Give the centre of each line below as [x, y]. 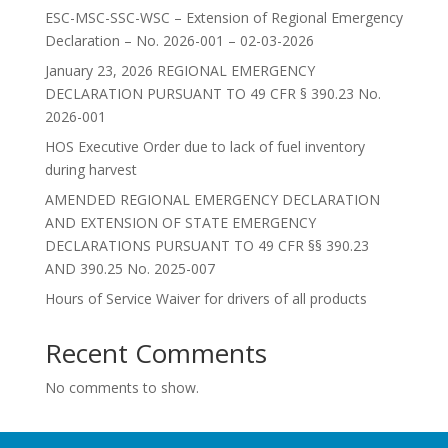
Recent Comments [155, 353]
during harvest [90, 169]
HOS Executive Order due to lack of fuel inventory [204, 146]
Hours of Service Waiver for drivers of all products [205, 298]
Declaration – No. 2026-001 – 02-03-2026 [179, 40]
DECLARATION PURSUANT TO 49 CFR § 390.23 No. [212, 93]
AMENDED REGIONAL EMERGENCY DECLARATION [212, 199]
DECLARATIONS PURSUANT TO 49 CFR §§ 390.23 [206, 245]
